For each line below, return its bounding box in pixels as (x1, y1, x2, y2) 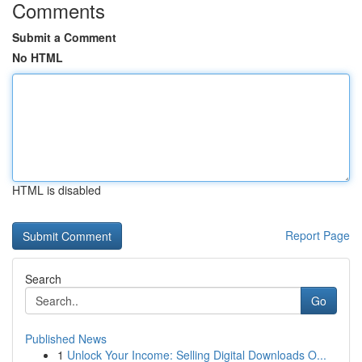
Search (25, 271, 61, 287)
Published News (25, 330, 107, 347)
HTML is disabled (12, 182, 101, 198)
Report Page (285, 227, 350, 243)
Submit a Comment (12, 29, 116, 45)
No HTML (12, 49, 63, 65)
